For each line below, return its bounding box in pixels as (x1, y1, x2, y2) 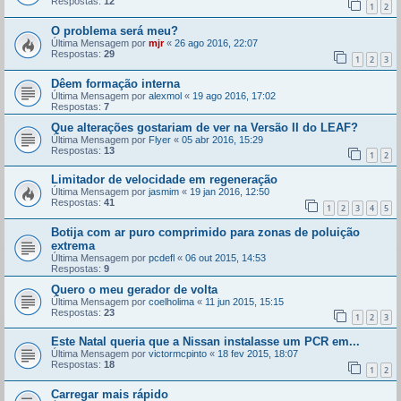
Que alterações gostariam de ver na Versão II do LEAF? (51, 120, 358, 134)
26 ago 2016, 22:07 (175, 37, 258, 48)
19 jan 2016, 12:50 (190, 186, 269, 198)
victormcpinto (149, 348, 207, 360)
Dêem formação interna (51, 76, 180, 90)
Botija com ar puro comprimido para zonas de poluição (51, 225, 360, 239)
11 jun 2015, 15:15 (205, 295, 284, 307)
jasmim (149, 186, 179, 198)
